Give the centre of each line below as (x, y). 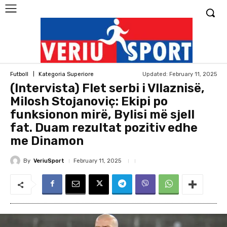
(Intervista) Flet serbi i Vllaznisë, (107, 88)
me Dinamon (47, 141)
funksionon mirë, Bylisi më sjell (102, 115)
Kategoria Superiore (66, 74)
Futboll (19, 74)
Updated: (155, 74)
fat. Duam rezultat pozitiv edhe (104, 128)
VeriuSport (49, 161)
